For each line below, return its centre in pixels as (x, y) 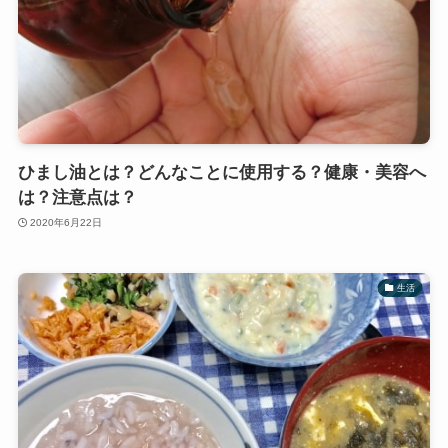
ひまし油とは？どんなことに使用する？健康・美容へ (221, 173)
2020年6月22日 (66, 222)
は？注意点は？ (77, 198)
